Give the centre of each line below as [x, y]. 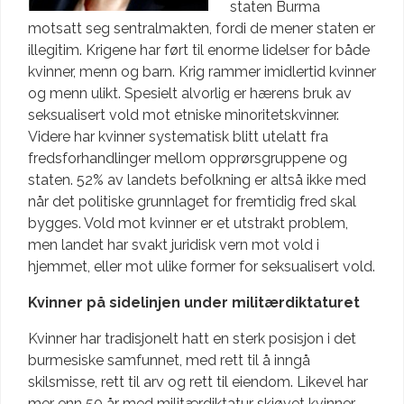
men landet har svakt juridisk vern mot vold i [174, 244]
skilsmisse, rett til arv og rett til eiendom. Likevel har [198, 381]
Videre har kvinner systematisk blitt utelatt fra [178, 136]
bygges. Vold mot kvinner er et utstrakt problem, [188, 223]
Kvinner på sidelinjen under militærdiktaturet [194, 302]
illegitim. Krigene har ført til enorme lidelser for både [199, 50]
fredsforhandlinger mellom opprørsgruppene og [188, 158]
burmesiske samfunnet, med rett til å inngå [169, 360]
